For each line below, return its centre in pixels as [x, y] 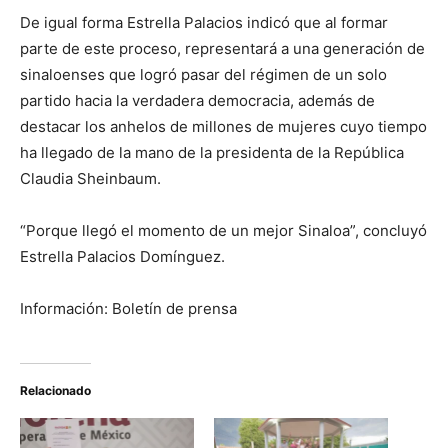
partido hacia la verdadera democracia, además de [197, 100]
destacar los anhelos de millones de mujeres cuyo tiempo [223, 126]
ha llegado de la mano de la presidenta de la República [212, 152]
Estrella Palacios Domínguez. [122, 256]
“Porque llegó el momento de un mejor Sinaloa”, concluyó [223, 230]
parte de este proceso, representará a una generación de [222, 48]
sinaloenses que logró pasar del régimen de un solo [203, 74]
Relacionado [55, 390]
